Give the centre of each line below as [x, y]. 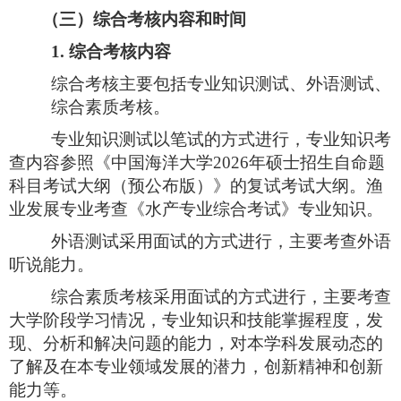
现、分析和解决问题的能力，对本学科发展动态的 [196, 343]
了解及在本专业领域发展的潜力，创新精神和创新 [196, 366]
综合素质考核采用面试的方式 [162, 296]
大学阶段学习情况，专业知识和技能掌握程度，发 [196, 320]
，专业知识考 [340, 139]
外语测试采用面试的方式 [145, 241]
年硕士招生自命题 [317, 162]
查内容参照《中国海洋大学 [111, 162]
